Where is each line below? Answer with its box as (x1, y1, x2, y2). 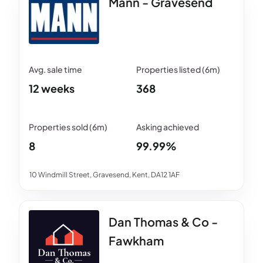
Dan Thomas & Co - (109, 214, 218, 229)
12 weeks (29, 81, 75, 95)
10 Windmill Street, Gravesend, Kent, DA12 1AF (29, 170, 180, 179)
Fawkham (109, 232, 164, 248)
